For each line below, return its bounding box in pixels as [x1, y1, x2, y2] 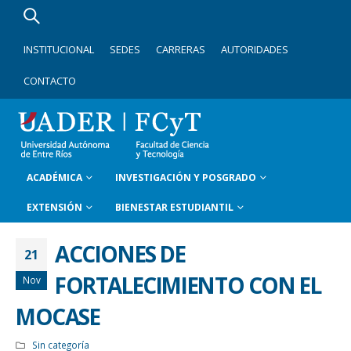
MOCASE [16, 302, 100, 331]
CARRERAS [156, 42, 205, 56]
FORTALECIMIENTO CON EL [55, 270, 321, 300]
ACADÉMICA [27, 171, 82, 184]
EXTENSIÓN [27, 201, 82, 214]
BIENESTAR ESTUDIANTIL [115, 201, 233, 214]
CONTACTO [24, 74, 76, 88]
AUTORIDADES [221, 42, 288, 56]
